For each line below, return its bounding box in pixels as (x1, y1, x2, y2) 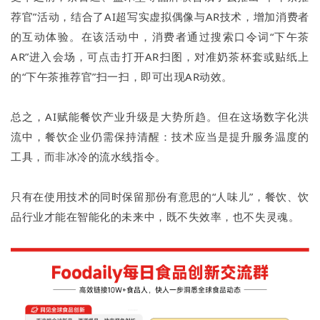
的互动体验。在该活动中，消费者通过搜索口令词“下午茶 (11, 29, 309, 44)
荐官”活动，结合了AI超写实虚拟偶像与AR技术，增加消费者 (11, 9, 309, 24)
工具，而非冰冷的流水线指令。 (11, 149, 166, 164)
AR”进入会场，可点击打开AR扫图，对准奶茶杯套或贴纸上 (11, 49, 309, 64)
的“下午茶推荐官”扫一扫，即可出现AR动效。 (11, 69, 233, 84)
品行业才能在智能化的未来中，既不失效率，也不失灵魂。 (11, 209, 300, 224)
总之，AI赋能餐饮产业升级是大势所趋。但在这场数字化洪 (11, 109, 309, 124)
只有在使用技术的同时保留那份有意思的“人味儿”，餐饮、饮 (11, 189, 309, 204)
